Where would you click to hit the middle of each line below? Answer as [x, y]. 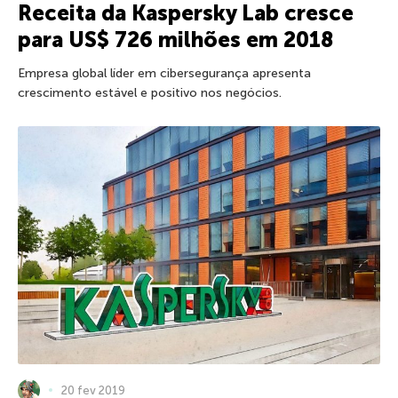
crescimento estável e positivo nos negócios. [150, 93]
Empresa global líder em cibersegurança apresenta [164, 74]
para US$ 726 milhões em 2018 [175, 40]
